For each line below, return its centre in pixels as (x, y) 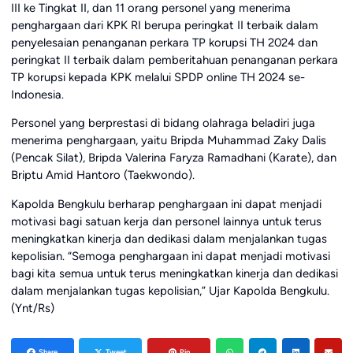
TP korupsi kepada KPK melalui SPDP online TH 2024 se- (158, 77)
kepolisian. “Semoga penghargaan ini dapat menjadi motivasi (170, 256)
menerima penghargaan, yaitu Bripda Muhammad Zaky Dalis (168, 141)
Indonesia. (37, 94)
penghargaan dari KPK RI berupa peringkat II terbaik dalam (164, 25)
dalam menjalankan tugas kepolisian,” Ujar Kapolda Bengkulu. (170, 291)
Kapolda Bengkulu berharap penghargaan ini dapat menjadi (166, 204)
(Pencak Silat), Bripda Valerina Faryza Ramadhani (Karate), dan (173, 158)
